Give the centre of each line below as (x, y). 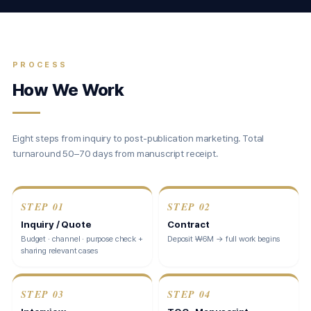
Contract (188, 224)
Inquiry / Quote (56, 224)
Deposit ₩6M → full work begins (224, 239)
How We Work (68, 90)
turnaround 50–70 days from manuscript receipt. (115, 153)
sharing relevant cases (59, 251)
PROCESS (40, 65)
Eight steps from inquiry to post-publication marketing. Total (138, 138)
